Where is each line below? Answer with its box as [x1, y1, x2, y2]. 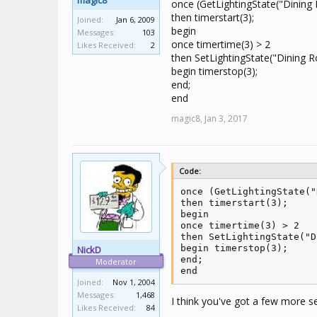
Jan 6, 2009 [116, 14, 155, 25]
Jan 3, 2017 [204, 113, 248, 125]
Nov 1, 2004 [113, 277, 155, 287]
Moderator [96, 256, 137, 267]
